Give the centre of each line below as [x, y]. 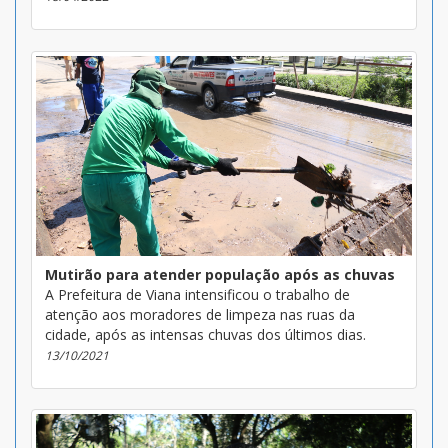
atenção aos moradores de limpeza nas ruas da [200, 314]
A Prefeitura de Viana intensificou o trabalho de [197, 294]
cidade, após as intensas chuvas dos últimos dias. [205, 334]
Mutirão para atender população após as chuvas [220, 274]
